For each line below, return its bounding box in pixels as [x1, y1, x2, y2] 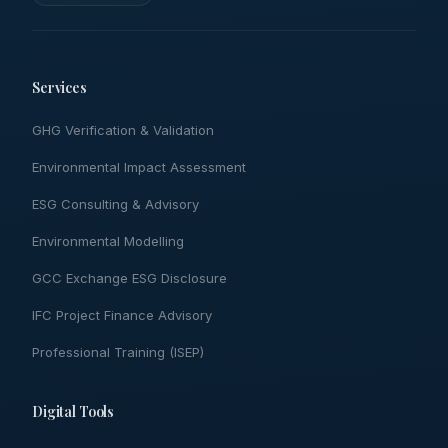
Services [32, 78, 87, 97]
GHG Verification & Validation [32, 122, 214, 138]
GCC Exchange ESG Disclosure [32, 270, 227, 286]
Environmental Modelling [32, 233, 184, 249]
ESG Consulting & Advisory [32, 196, 199, 212]
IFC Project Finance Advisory [32, 307, 212, 323]
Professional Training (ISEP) [32, 344, 204, 360]
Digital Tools [32, 402, 115, 421]
